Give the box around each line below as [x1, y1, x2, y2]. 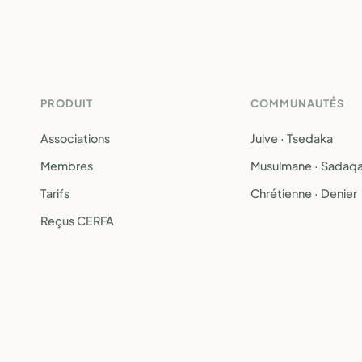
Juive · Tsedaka [250, 131, 333, 145]
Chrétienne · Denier [250, 186, 357, 200]
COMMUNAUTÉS [250, 97, 345, 110]
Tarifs [40, 186, 69, 200]
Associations [40, 131, 110, 145]
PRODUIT [40, 97, 94, 110]
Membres [40, 158, 93, 173]
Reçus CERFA [40, 213, 114, 228]
